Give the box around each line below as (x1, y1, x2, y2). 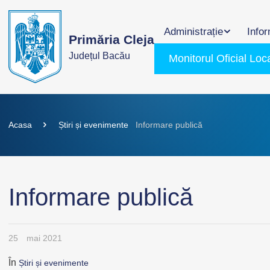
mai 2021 (27, 233, 62, 243)
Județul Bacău (69, 51, 130, 61)
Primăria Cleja (69, 33, 154, 47)
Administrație (164, 25, 223, 37)
